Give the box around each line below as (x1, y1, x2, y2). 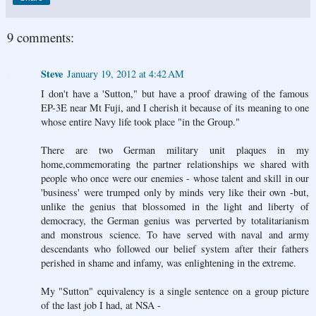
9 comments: (7, 28, 74, 46)
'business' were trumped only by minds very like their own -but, (41, 186, 309, 200)
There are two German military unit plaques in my (41, 143, 309, 157)
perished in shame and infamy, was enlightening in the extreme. (41, 256, 296, 270)
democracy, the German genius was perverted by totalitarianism (41, 214, 309, 228)
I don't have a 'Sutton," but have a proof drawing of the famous (41, 87, 309, 101)
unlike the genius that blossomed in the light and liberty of (41, 200, 309, 214)
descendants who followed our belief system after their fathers (41, 242, 309, 256)
